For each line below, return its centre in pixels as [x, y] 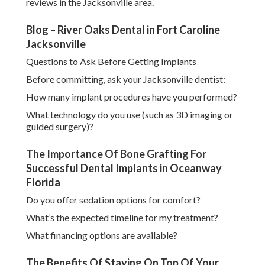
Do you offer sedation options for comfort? [113, 200]
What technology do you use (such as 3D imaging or [130, 115]
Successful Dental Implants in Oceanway [124, 168]
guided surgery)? [60, 127]
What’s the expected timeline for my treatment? [122, 218]
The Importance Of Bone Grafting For [116, 154]
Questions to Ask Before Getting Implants [111, 62]
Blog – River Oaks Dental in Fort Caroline [123, 30]
